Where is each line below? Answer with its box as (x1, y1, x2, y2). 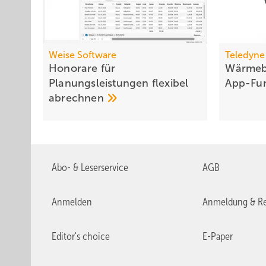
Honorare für (49, 62, 116, 75)
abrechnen (49, 92, 107, 104)
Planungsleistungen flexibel (49, 77, 189, 90)
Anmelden (52, 196, 92, 208)
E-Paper (202, 230, 233, 243)
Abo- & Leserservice (52, 161, 128, 174)
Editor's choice (52, 230, 110, 243)
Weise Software (49, 50, 116, 61)
